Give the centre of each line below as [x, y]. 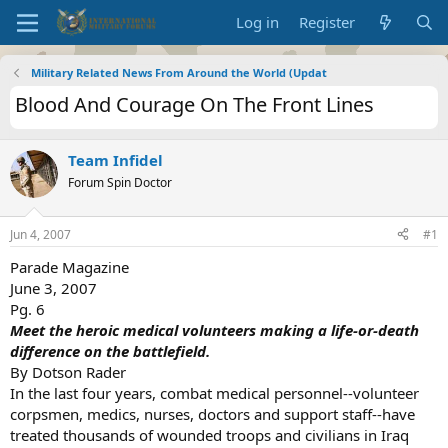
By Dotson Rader [68, 371]
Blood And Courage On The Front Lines [194, 104]
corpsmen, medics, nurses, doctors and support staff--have [212, 413]
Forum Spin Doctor [120, 182]
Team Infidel [115, 160]
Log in [258, 22]
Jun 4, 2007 [40, 234]
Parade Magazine [69, 266]
